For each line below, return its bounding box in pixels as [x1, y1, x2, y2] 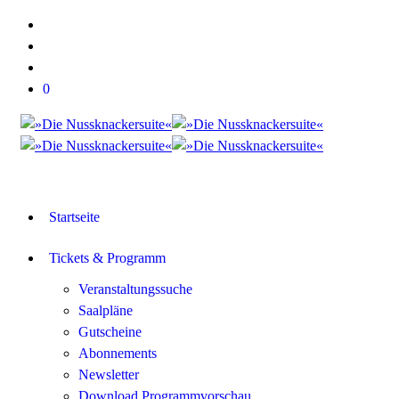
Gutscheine [78, 324, 142, 339]
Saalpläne [78, 303, 133, 318]
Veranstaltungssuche [78, 281, 192, 297]
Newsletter [78, 367, 139, 382]
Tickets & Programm [49, 250, 166, 265]
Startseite [49, 209, 100, 224]
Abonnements [78, 346, 157, 361]
